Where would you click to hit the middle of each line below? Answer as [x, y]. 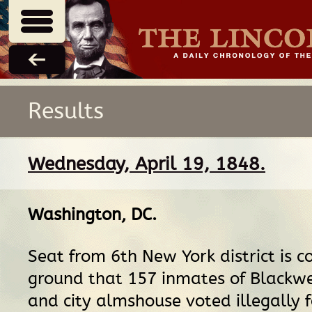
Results [66, 111]
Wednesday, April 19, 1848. [147, 164]
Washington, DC [90, 214]
